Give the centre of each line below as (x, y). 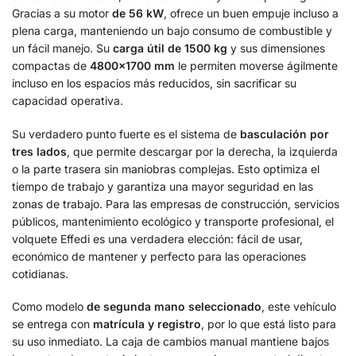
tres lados (39, 151)
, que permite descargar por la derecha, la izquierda (202, 151)
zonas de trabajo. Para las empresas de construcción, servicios (176, 203)
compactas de (51, 66)
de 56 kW (138, 14)
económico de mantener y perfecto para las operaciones (159, 256)
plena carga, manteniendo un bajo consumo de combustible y (172, 31)
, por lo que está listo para (269, 323)
